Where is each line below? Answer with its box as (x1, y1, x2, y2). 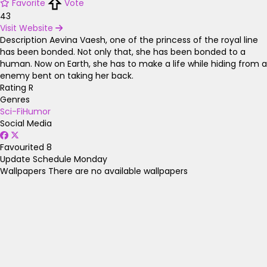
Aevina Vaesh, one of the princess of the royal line (49, 34, 258, 46)
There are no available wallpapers (48, 165, 188, 178)
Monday (74, 153, 107, 166)
